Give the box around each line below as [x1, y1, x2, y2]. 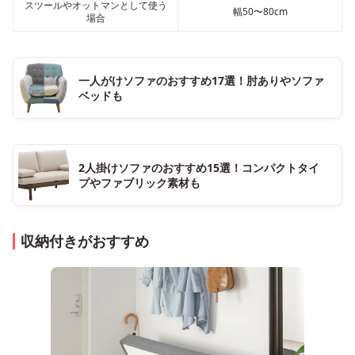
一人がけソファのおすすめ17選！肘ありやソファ [78, 72, 324, 88]
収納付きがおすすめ [21, 231, 149, 250]
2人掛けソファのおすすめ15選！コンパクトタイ [78, 159, 319, 175]
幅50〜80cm [232, 4, 288, 18]
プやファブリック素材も [78, 174, 200, 190]
